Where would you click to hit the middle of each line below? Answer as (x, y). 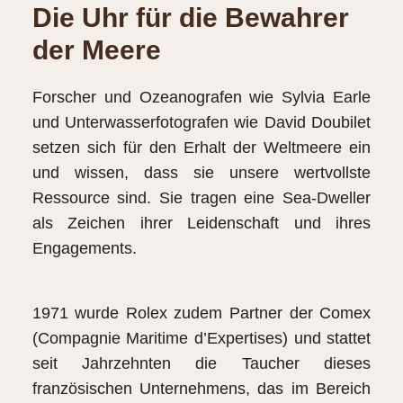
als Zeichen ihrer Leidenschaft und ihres (201, 224)
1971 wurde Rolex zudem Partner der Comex (201, 313)
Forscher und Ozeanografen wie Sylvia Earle (201, 98)
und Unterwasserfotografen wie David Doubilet (201, 123)
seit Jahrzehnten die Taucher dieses (201, 364)
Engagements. (84, 249)
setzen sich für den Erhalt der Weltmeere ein (201, 148)
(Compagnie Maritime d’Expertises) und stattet (201, 339)
